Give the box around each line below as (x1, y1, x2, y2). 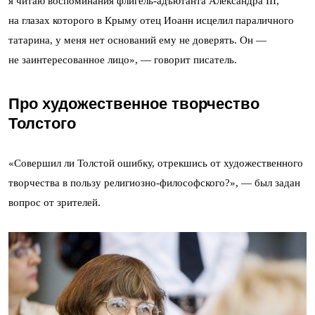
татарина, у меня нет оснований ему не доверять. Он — (8, 34, 266, 46)
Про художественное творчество (8, 94, 259, 112)
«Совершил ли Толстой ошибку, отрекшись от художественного (8, 157, 303, 169)
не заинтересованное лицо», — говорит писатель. (8, 53, 237, 65)
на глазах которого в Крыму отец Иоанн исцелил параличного (8, 14, 294, 26)
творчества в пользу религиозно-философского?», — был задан (8, 176, 300, 188)
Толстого (8, 114, 76, 132)
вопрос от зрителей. (8, 196, 101, 208)
